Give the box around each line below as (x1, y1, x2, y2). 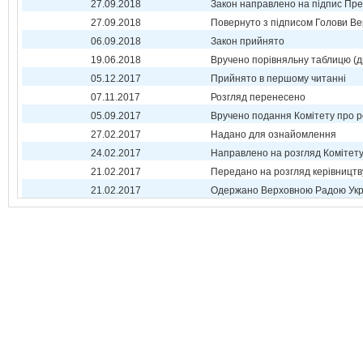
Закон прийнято (211, 36, 284, 47)
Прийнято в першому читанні (211, 73, 346, 84)
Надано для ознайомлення (211, 129, 336, 140)
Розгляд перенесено (211, 92, 305, 103)
